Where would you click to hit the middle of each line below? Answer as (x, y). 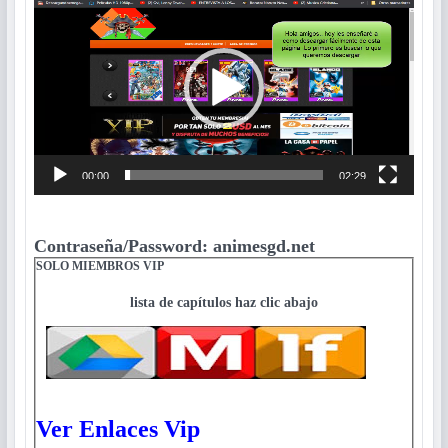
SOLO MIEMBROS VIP (100, 265)
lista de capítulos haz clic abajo (224, 301)
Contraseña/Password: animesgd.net (174, 245)
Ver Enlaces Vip (118, 428)
